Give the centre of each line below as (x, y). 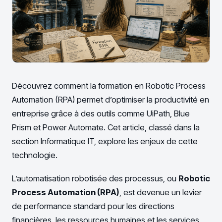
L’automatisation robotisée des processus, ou (95, 178)
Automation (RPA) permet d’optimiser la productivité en (111, 100)
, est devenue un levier (161, 192)
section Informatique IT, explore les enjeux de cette (105, 141)
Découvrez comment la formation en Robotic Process (109, 86)
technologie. (35, 155)
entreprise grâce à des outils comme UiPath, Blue (101, 114)
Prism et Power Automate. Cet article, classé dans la (106, 128)
